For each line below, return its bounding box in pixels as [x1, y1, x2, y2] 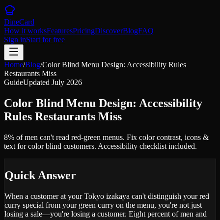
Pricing [73, 27, 95, 35]
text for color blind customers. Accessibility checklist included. [4, 141, 197, 150]
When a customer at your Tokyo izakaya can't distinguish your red [4, 192, 209, 200]
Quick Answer [4, 168, 76, 182]
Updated [23, 78, 52, 86]
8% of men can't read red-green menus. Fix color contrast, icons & [4, 133, 209, 141]
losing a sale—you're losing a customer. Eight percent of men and [4, 209, 207, 218]
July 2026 [52, 78, 82, 86]
